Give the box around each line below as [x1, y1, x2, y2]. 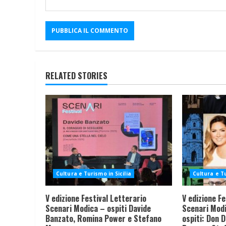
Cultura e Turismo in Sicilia [56, 169, 131, 177]
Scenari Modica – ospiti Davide [45, 202, 151, 214]
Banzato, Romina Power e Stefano [45, 212, 161, 224]
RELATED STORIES [45, 69, 107, 82]
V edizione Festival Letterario [45, 192, 146, 204]
